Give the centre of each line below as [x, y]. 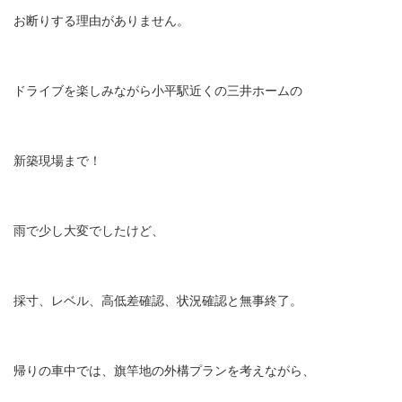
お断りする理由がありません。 [101, 20]
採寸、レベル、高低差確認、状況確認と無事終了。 [158, 300]
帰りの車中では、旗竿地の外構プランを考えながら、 [164, 370]
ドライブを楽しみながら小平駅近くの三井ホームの [158, 90]
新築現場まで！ [57, 160]
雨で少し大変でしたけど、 [89, 230]
